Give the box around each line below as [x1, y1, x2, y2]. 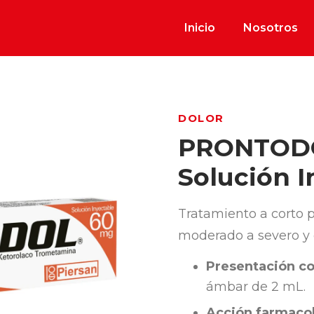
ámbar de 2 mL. [206, 279, 306, 295]
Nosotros [243, 21, 298, 34]
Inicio [184, 21, 215, 34]
